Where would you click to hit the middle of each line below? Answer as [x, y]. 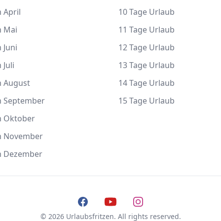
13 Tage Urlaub [147, 65]
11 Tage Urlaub [147, 30]
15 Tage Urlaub [147, 101]
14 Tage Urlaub [147, 83]
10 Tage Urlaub [147, 12]
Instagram [151, 201]
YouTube [120, 201]
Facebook [94, 201]
